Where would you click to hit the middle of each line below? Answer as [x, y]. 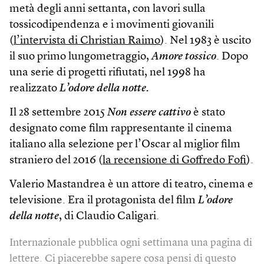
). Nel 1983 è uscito [206, 41]
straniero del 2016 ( [56, 161]
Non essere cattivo [149, 113]
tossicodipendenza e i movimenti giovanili [112, 25]
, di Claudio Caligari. [109, 217]
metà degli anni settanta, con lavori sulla [108, 9]
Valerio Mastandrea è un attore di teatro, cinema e [131, 185]
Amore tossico [184, 57]
